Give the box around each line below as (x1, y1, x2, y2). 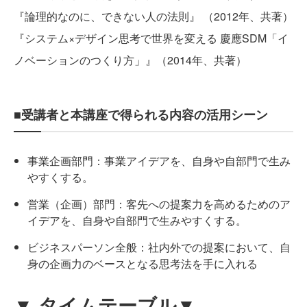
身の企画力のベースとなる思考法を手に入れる (27, 256, 258, 272)
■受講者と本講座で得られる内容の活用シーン (14, 106, 268, 124)
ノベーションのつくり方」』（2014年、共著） (14, 52, 247, 69)
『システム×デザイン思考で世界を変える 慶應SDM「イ (14, 30, 288, 47)
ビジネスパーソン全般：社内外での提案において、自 (27, 239, 291, 256)
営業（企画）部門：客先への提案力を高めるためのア (27, 196, 291, 212)
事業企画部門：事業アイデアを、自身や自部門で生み (27, 153, 291, 169)
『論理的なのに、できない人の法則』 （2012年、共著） (14, 8, 293, 25)
